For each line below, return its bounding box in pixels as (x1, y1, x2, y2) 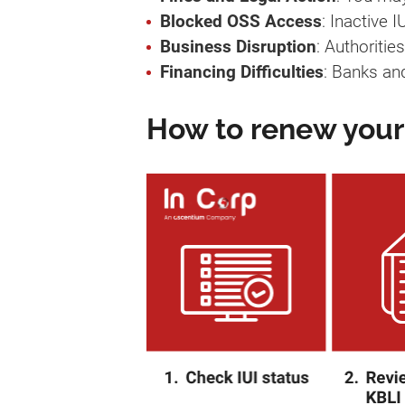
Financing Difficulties (160, 61, 324, 82)
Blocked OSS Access (160, 10, 322, 32)
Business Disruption (160, 35, 316, 57)
